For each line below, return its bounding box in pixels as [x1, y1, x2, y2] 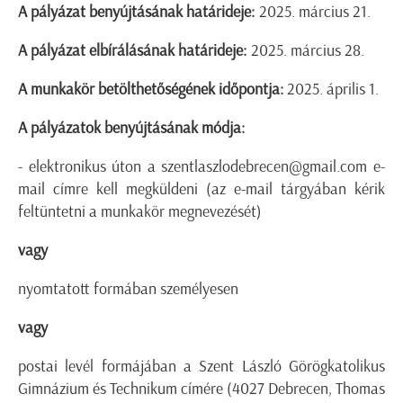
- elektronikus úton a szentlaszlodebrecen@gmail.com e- [18, 157, 385, 177]
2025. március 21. [255, 2, 371, 22]
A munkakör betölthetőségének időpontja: [18, 79, 283, 100]
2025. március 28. [251, 40, 364, 61]
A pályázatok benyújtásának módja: [18, 118, 245, 139]
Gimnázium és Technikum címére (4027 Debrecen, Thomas [18, 379, 385, 399]
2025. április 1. [283, 79, 379, 100]
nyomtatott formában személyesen [18, 279, 238, 300]
